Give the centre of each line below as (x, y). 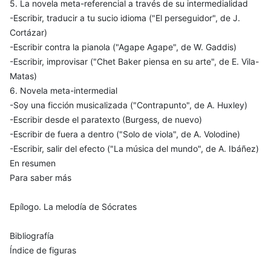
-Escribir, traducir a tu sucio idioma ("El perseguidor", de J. (125, 18)
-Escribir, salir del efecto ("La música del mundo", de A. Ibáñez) (134, 148)
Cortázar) (28, 32)
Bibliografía (32, 235)
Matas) (23, 76)
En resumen (33, 163)
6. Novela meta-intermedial (64, 90)
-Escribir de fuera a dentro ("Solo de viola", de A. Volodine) (125, 134)
